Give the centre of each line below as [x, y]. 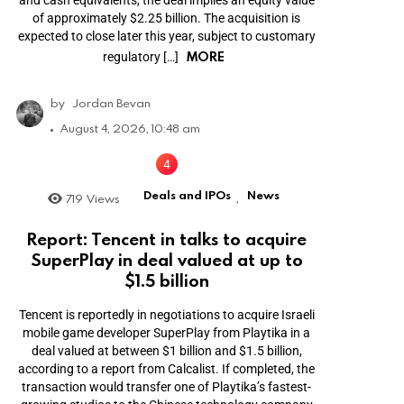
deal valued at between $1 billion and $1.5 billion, [166, 350]
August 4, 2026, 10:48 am [130, 129]
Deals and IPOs [188, 195]
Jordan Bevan [112, 103]
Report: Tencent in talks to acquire [166, 238]
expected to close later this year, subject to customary [166, 37]
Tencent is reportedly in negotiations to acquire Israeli [166, 314]
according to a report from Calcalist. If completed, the [167, 368]
